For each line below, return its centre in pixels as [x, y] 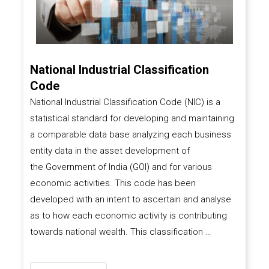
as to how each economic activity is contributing [128, 216]
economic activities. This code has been [113, 183]
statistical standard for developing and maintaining [132, 119]
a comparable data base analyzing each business [130, 135]
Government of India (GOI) [97, 167]
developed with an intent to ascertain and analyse [130, 200]
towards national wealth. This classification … [120, 232]
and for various [180, 167]
